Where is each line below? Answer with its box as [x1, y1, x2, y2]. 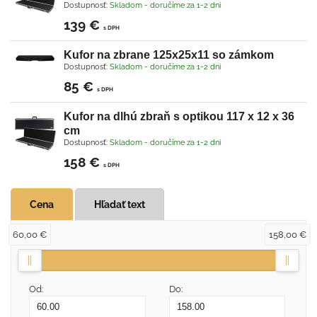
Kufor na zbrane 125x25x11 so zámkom [64, 48, 274, 61]
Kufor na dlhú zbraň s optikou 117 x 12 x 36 [64, 110, 294, 122]
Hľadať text [94, 198, 145, 210]
